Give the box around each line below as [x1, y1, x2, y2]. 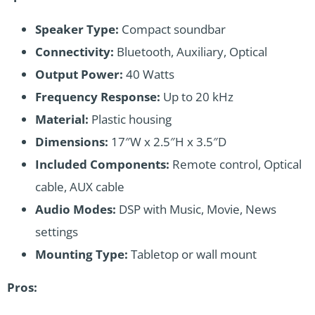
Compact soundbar [119, 20, 226, 37]
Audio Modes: [35, 200, 116, 217]
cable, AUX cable [35, 178, 124, 195]
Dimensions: [35, 133, 108, 150]
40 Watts [123, 65, 174, 82]
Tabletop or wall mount [128, 245, 257, 262]
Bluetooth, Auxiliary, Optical [114, 43, 267, 60]
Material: [35, 110, 89, 127]
